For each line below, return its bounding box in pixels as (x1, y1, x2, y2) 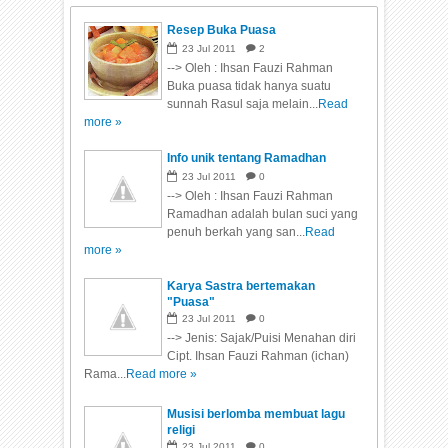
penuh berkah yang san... (167, 225, 306, 240)
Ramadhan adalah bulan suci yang (167, 207, 359, 222)
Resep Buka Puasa (167, 23, 277, 38)
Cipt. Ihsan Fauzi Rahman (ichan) (167, 349, 350, 364)
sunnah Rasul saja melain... (167, 97, 319, 112)
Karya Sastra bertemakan (167, 279, 316, 294)
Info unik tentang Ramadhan (167, 151, 327, 166)
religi (167, 423, 196, 438)
